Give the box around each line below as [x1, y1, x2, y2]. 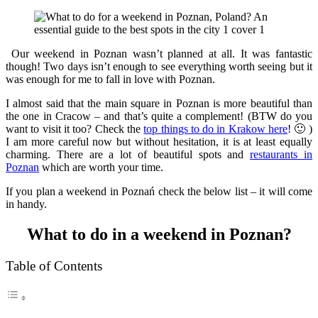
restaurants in [250, 148, 313, 160]
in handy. [6, 197, 47, 210]
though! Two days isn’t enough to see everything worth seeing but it [6, 60, 312, 72]
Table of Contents [6, 258, 102, 273]
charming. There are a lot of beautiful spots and [6, 148, 251, 160]
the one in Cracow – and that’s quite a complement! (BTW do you [6, 109, 312, 122]
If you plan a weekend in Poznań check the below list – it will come [6, 185, 312, 197]
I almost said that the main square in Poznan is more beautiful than [6, 97, 312, 109]
